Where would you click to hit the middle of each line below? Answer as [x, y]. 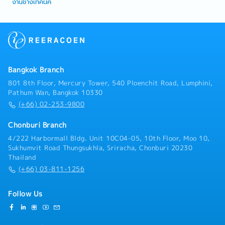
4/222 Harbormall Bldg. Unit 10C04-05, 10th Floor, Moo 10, [109, 138]
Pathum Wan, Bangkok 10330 [55, 93]
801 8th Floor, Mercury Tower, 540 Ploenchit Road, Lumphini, [110, 83]
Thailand [22, 157]
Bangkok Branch [36, 70]
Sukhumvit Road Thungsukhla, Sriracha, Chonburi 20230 [100, 148]
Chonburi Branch [37, 125]
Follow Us [25, 194]
